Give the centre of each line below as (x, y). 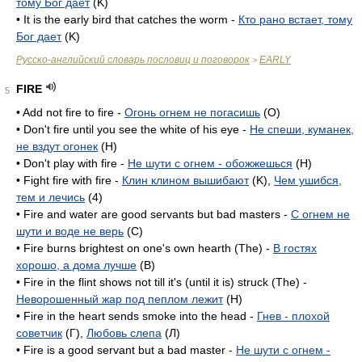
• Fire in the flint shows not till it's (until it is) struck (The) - (162, 282)
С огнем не (320, 214)
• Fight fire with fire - (69, 180)
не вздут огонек (57, 146)
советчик (39, 333)
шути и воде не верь (70, 231)
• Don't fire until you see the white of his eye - (133, 129)
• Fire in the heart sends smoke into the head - (137, 316)
